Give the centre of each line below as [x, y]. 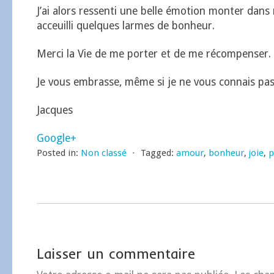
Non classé [104, 153]
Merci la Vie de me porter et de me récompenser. [154, 54]
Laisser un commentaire [116, 254]
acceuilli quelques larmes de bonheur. [126, 26]
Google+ [57, 138]
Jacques [55, 110]
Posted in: [57, 153]
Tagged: [157, 153]
